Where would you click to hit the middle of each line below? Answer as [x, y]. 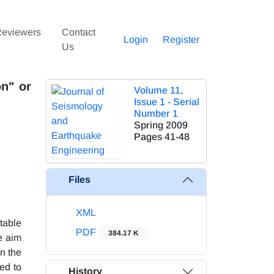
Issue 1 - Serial [166, 102]
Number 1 [156, 113]
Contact [78, 32]
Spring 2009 [161, 125]
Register [181, 39]
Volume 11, [158, 90]
